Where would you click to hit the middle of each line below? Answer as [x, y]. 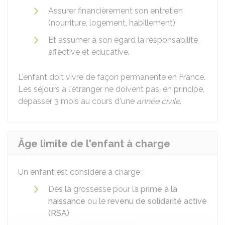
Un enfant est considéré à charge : [81, 172]
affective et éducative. [89, 52]
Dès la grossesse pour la [94, 189]
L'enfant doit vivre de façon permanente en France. [112, 77]
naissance [67, 201]
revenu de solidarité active [157, 201]
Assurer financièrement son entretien [116, 11]
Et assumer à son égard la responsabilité [123, 40]
